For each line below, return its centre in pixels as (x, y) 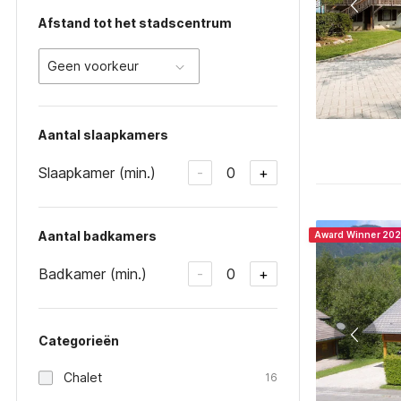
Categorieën (79, 341)
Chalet (83, 377)
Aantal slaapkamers (103, 135)
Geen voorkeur (93, 66)
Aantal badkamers (98, 236)
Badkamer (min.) (93, 273)
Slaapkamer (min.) (97, 172)
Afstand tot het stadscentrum (135, 23)
